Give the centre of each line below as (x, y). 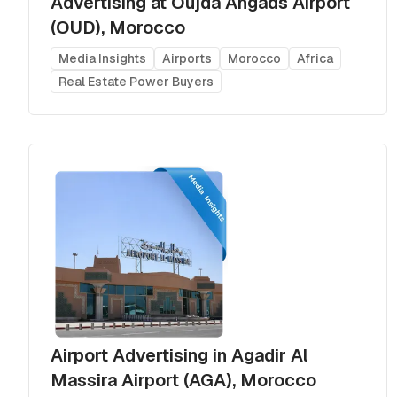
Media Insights (102, 58)
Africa (315, 58)
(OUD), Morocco (118, 27)
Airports (187, 58)
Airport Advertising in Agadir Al (179, 355)
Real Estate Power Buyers (136, 81)
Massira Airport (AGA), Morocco (183, 380)
